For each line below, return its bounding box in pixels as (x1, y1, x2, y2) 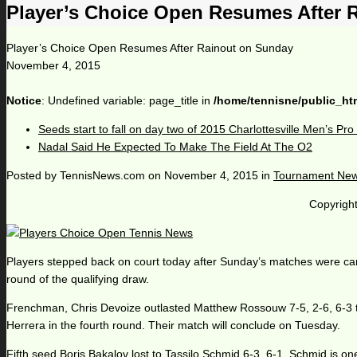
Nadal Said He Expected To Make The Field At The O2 (38, 140, 312, 154)
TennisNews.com (60, 169, 145, 182)
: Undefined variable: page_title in (41, 94, 214, 108)
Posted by (6, 169, 60, 182)
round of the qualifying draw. (6, 273, 149, 286)
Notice (6, 94, 41, 108)
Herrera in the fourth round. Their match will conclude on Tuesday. (6, 319, 340, 332)
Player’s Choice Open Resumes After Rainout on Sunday (6, 41, 293, 55)
